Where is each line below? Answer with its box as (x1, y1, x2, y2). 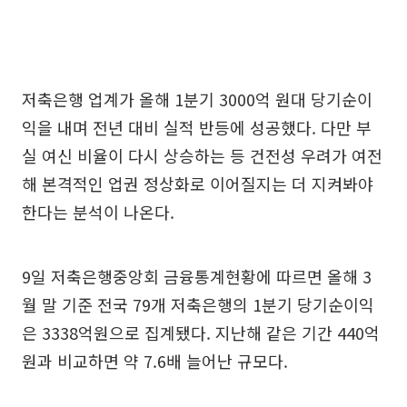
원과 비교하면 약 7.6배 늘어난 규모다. (22, 348, 288, 372)
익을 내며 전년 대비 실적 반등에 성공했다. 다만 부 (22, 114, 372, 139)
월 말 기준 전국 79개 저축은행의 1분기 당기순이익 (22, 292, 374, 316)
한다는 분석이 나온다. (22, 199, 174, 223)
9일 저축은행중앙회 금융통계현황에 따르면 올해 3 (22, 263, 372, 288)
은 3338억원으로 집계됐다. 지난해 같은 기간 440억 (22, 320, 380, 344)
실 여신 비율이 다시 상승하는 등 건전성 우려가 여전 (22, 143, 382, 167)
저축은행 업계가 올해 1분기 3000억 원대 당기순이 (22, 86, 372, 111)
